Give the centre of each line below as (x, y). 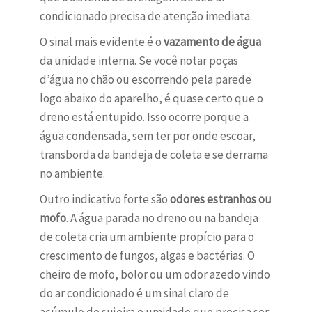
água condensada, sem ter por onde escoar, (147, 136)
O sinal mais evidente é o (101, 42)
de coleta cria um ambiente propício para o (147, 237)
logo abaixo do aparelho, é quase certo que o (151, 99)
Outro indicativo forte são (104, 200)
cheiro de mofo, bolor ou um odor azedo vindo (155, 275)
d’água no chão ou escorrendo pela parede (145, 80)
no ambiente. (72, 174)
